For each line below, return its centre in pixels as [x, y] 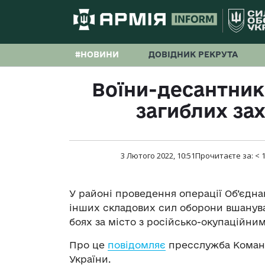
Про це [88, 245]
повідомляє [137, 245]
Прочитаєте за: [225, 156]
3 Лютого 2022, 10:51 [158, 156]
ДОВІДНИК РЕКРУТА [193, 54]
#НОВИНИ [97, 54]
